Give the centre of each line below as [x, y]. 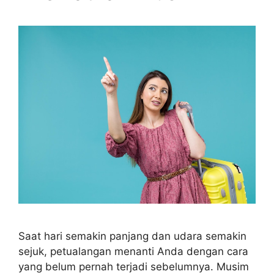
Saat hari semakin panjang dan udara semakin [132, 236]
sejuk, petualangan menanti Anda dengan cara [133, 251]
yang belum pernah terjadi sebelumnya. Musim [134, 267]
